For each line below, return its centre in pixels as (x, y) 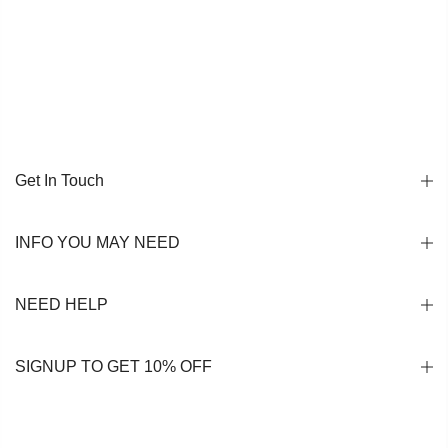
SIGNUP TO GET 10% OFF (113, 366)
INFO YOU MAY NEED (97, 242)
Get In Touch (59, 180)
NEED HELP (61, 304)
